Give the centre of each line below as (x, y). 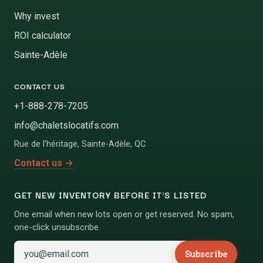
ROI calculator (43, 35)
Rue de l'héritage (46, 144)
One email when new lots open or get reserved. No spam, (124, 214)
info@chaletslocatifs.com (66, 125)
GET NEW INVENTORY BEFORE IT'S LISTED (111, 194)
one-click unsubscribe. (57, 227)
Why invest (37, 16)
